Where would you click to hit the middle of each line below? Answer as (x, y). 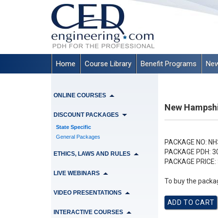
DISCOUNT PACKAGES (86, 115)
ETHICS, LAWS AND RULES (92, 154)
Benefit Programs (168, 64)
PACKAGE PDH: (187, 152)
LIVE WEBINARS (76, 173)
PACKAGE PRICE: (190, 162)
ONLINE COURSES (80, 95)
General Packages (78, 137)
